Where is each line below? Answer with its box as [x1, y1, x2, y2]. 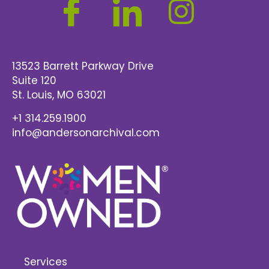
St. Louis [12, 88, 52, 103]
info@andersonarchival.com [12, 125, 160, 140]
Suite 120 [12, 73, 56, 88]
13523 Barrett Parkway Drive [12, 59, 154, 74]
